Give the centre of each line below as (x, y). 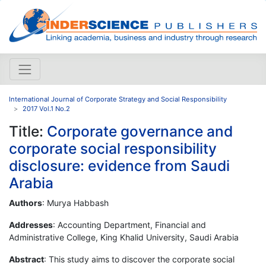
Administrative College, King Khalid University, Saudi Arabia (124, 237)
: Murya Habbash (75, 202)
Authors (26, 202)
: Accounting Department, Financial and (129, 224)
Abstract (26, 259)
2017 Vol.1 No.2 (46, 108)
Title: (28, 131)
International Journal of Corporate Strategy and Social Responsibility (118, 99)
